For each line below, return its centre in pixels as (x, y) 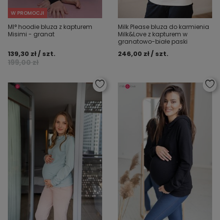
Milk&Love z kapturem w (153, 34)
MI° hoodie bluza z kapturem (50, 27)
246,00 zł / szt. (143, 54)
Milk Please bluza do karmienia (164, 27)
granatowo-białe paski (153, 41)
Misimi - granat (31, 34)
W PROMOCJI (27, 13)
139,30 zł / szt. (32, 54)
